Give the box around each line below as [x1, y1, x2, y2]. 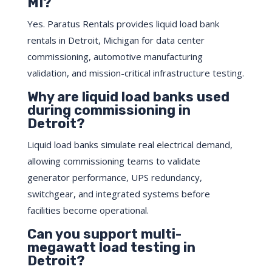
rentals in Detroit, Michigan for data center [27, 34, 205, 47]
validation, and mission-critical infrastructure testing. [27, 67, 244, 80]
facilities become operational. [27, 204, 149, 217]
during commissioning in [27, 102, 191, 119]
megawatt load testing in [27, 239, 195, 256]
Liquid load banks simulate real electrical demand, [27, 138, 233, 151]
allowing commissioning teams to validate [27, 155, 200, 168]
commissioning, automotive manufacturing [27, 50, 203, 63]
